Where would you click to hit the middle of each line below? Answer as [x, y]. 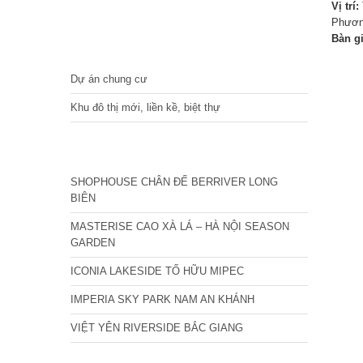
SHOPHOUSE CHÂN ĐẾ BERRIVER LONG [174, 182]
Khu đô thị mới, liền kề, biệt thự [145, 107]
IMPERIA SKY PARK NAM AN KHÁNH [162, 299]
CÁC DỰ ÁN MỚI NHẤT [144, 151]
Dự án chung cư [109, 79]
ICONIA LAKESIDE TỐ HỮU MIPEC [157, 271]
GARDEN [93, 243]
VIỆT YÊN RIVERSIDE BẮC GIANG [157, 328]
